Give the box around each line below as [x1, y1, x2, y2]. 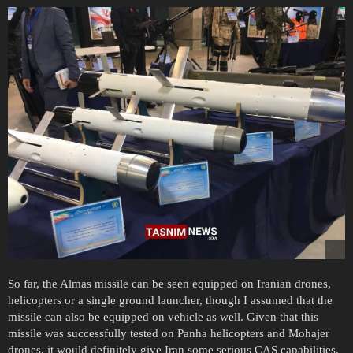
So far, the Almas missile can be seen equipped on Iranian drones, [8, 277, 331, 291]
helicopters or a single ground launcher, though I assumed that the [8, 294, 333, 307]
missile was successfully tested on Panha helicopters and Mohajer [8, 327, 329, 340]
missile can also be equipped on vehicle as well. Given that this [8, 310, 318, 324]
